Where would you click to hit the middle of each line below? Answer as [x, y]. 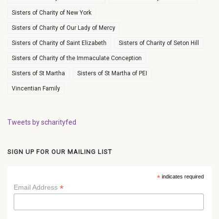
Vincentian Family [36, 88]
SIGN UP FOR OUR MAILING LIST [60, 152]
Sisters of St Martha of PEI [112, 73]
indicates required [182, 176]
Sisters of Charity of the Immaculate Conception [77, 58]
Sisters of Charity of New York [52, 12]
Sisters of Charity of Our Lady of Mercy [64, 28]
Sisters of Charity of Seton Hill [159, 43]
